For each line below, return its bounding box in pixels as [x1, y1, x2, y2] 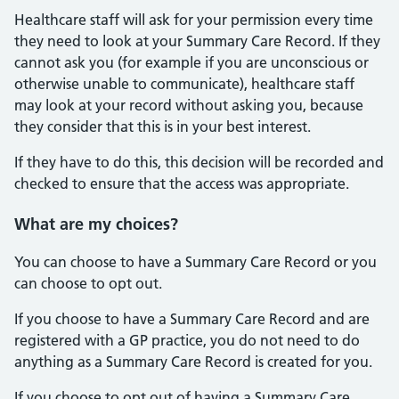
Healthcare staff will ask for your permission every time [14, 11, 373, 28]
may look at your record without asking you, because [14, 96, 363, 114]
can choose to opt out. [14, 274, 162, 292]
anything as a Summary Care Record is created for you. [14, 353, 372, 370]
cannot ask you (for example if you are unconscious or [14, 53, 369, 71]
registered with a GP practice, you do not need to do [14, 331, 360, 349]
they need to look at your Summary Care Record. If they [14, 32, 380, 50]
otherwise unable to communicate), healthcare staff [14, 75, 354, 93]
